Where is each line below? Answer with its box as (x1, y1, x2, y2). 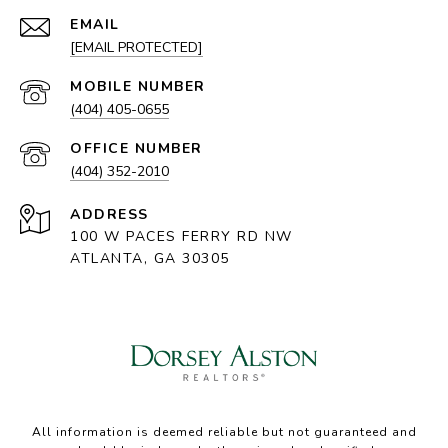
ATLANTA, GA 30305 (70, 249, 230, 269)
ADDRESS (70, 205, 149, 225)
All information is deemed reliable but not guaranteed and (31, 424, 417, 441)
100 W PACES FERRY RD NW (70, 227, 293, 247)
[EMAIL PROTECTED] (70, 38, 203, 58)
